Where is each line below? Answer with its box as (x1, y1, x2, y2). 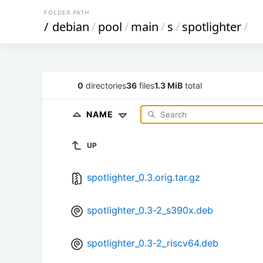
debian (52, 19, 89, 35)
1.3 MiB (154, 80, 183, 90)
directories (83, 80, 126, 90)
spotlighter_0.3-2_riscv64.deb (87, 237, 218, 249)
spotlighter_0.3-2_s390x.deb (87, 204, 213, 217)
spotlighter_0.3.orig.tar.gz (87, 171, 200, 184)
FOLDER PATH (44, 9, 89, 16)
